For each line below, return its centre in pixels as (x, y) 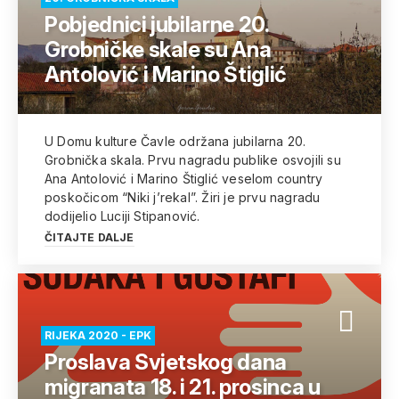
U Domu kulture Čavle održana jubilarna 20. (175, 141)
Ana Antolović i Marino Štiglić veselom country (184, 179)
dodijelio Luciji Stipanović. (122, 216)
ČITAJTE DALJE (90, 237)
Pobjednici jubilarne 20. (157, 24)
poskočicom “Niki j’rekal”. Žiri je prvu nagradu (183, 197)
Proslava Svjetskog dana (166, 362)
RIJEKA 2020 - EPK (98, 335)
